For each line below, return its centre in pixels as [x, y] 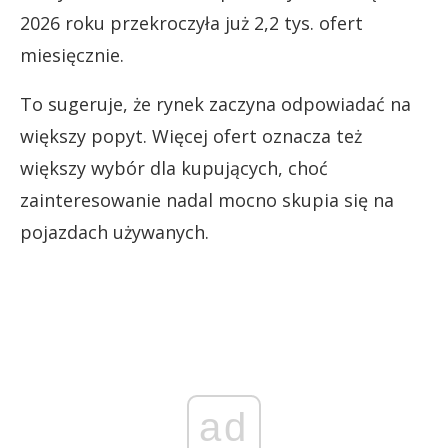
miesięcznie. [72, 54]
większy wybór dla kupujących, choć [174, 167]
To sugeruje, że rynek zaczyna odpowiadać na [215, 103]
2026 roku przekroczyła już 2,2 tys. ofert [191, 22]
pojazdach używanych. [114, 231]
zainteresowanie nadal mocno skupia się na [207, 199]
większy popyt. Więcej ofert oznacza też [191, 135]
